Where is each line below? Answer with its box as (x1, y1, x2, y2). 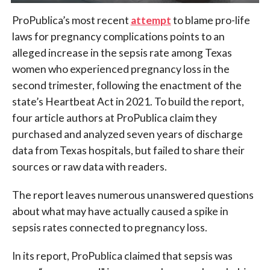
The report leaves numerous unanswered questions (11, 189, 254, 202)
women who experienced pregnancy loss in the (11, 63, 230, 76)
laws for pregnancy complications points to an (11, 30, 225, 43)
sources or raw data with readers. (11, 160, 167, 174)
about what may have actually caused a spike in (11, 205, 228, 218)
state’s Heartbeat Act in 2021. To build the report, (11, 95, 244, 108)
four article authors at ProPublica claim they (11, 111, 217, 125)
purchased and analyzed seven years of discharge (11, 128, 243, 141)
